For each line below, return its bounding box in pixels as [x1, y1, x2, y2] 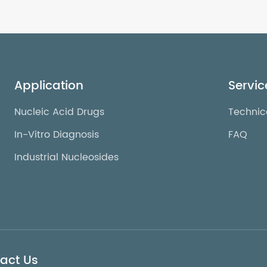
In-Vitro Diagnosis [14, 126, 100, 142]
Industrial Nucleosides [14, 149, 119, 165]
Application [14, 76, 84, 96]
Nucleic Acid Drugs [14, 104, 105, 120]
